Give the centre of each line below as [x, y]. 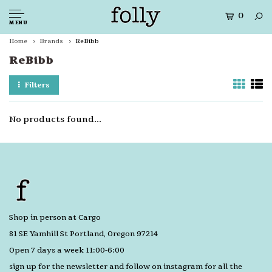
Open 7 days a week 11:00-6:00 [67, 250]
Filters [37, 85]
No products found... [55, 119]
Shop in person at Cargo [55, 217]
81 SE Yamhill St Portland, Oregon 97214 [83, 234]
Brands [51, 41]
